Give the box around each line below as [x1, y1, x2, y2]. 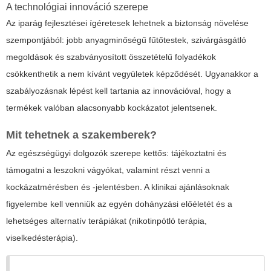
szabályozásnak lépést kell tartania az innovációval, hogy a [6, 86, 231, 96]
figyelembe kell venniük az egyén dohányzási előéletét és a [6, 199, 232, 209]
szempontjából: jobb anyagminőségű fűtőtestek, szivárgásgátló [6, 35, 246, 45]
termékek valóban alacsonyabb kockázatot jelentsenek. [6, 103, 217, 113]
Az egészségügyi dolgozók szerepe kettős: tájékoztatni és [6, 148, 226, 158]
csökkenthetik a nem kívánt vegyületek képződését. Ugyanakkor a [6, 69, 258, 79]
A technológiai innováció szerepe [6, 2, 148, 13]
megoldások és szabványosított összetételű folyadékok [6, 52, 216, 62]
